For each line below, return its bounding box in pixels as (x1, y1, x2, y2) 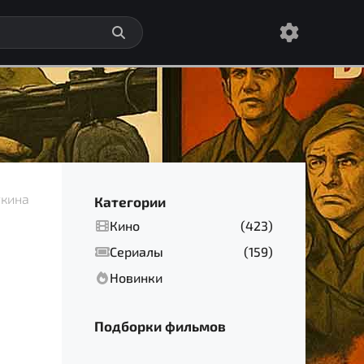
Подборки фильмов (94, 318, 226, 334)
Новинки (110, 270, 162, 285)
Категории (94, 193, 166, 210)
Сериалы (110, 244, 163, 259)
